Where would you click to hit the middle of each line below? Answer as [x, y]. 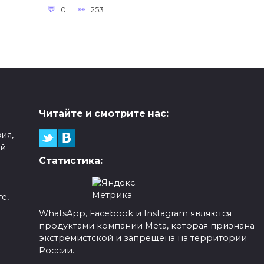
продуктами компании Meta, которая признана [146, 226]
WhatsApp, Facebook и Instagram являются [135, 214]
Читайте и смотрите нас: [103, 113]
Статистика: [70, 161]
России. [56, 251]
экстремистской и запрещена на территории [143, 238]
